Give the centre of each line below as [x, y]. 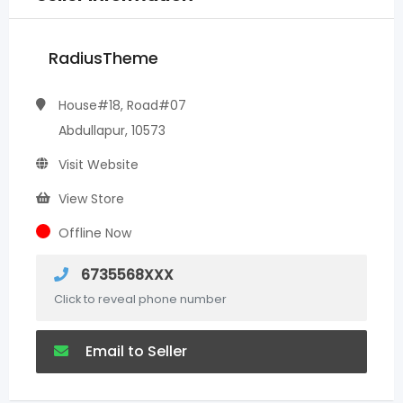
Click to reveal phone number [140, 299]
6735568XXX [125, 275]
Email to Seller [134, 351]
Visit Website [99, 165]
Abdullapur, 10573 [112, 130]
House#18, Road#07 [122, 105]
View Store [91, 199]
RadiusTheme [103, 58]
